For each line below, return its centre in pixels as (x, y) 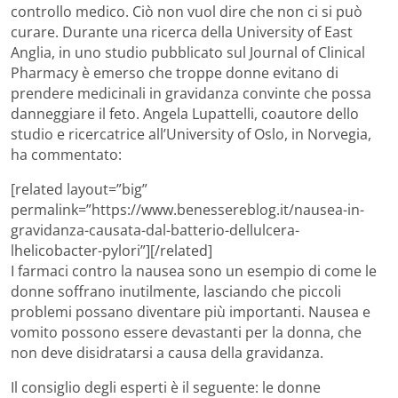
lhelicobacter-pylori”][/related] (111, 251)
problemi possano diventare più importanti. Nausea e (191, 312)
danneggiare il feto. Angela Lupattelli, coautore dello (185, 114)
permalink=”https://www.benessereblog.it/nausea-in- (187, 210)
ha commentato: (66, 155)
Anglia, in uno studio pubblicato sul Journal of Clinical (188, 53)
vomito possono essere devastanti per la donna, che (186, 333)
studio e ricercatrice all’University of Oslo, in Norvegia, (191, 135)
